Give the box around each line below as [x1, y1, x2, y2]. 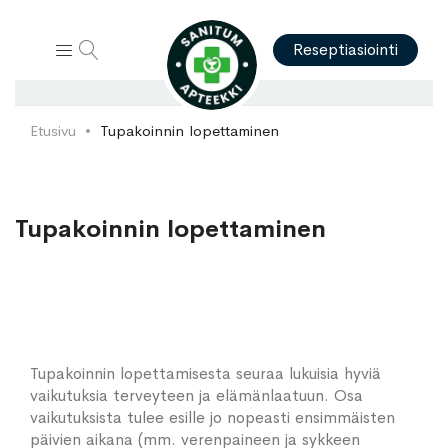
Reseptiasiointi [293, 39, 398, 60]
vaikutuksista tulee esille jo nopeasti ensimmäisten [30, 407, 395, 428]
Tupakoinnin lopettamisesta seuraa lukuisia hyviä [30, 363, 381, 384]
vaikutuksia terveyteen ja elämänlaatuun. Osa [30, 385, 363, 406]
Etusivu [30, 121, 76, 140]
